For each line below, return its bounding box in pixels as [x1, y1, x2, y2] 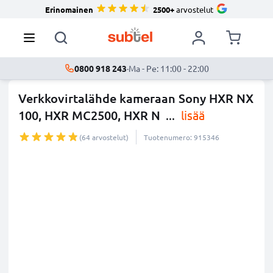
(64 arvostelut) [79, 132, 129, 142]
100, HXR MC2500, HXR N [18, 107, 160, 123]
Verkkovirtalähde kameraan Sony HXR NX [18, 90, 253, 106]
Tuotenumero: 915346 [144, 132, 219, 142]
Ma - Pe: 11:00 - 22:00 [128, 63, 209, 74]
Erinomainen [45, 4, 93, 15]
